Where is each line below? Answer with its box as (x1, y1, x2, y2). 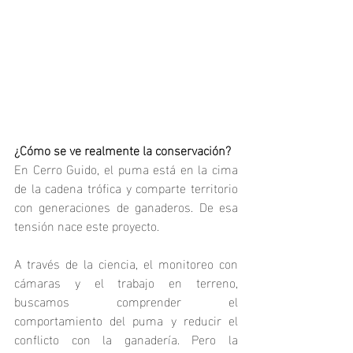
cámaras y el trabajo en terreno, (14, 270, 238, 293)
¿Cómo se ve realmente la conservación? (14, 138, 231, 161)
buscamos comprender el (14, 289, 238, 312)
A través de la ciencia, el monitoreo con (14, 251, 238, 274)
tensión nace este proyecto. (14, 214, 159, 236)
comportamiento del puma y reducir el (14, 308, 238, 331)
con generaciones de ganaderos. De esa (14, 195, 238, 217)
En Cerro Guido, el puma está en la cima (14, 157, 238, 180)
